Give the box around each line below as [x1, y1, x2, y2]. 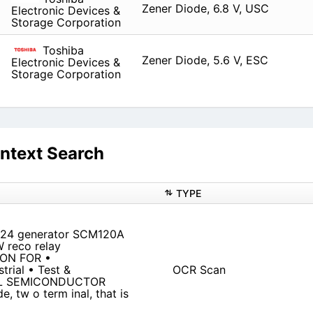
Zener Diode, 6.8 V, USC [141, 1, 269, 16]
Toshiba [38, 43, 84, 58]
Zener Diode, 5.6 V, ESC [141, 53, 268, 68]
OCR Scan [172, 263, 226, 277]
